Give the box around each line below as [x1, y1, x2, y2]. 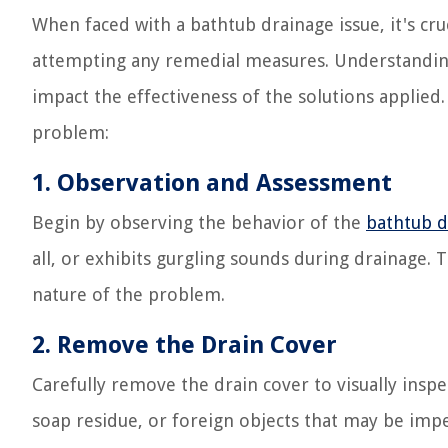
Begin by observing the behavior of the [32, 212, 366, 233]
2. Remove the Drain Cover [32, 331, 337, 359]
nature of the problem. [32, 284, 225, 305]
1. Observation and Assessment [32, 169, 392, 197]
